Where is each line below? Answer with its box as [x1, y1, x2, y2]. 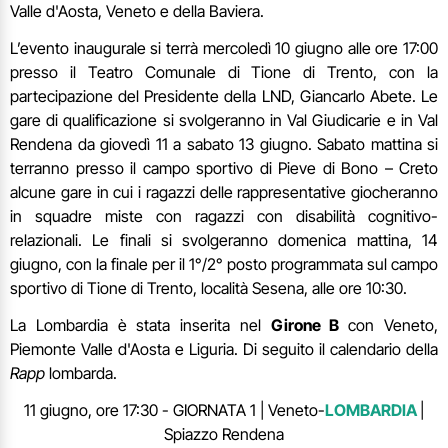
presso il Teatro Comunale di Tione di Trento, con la [10, 61, 438, 82]
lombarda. [49, 362, 117, 383]
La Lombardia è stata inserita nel [10, 314, 271, 335]
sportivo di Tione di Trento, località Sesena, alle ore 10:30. [10, 277, 407, 298]
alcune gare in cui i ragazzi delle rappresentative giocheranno [10, 181, 438, 202]
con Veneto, [348, 314, 439, 335]
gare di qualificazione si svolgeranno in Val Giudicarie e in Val [10, 109, 438, 130]
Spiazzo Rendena [164, 423, 284, 444]
